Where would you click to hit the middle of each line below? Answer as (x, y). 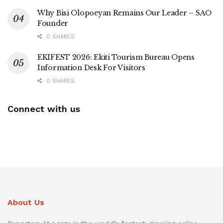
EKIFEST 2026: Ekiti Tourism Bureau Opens (116, 57)
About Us (26, 202)
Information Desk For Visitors (91, 67)
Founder (53, 23)
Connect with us (44, 109)
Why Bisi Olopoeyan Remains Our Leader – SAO (124, 13)
